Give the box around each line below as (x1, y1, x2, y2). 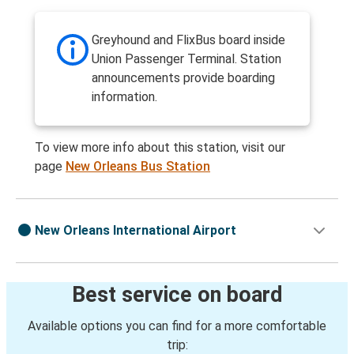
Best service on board (71, 282, 283, 308)
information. (92, 89, 157, 105)
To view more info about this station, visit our (35, 140, 285, 156)
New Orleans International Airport (35, 223, 236, 239)
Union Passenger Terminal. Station (92, 51, 281, 67)
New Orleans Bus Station (66, 159, 210, 175)
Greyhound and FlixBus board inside (92, 32, 285, 48)
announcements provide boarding (92, 70, 275, 86)
